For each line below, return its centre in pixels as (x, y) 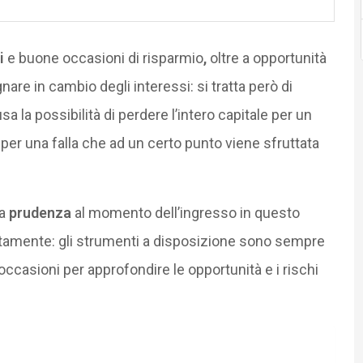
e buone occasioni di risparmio (103, 58)
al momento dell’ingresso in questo (185, 212)
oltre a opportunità (266, 58)
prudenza (40, 212)
